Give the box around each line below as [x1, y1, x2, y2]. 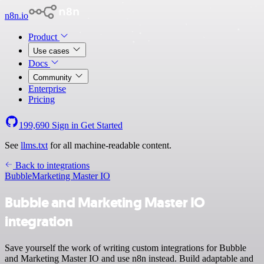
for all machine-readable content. [48, 140, 171, 150]
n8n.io [5, 11, 28, 21]
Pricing [28, 94, 55, 104]
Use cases [33, 47, 72, 55]
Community [33, 73, 74, 82]
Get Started [81, 120, 123, 130]
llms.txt [21, 140, 48, 150]
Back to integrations [13, 160, 90, 170]
